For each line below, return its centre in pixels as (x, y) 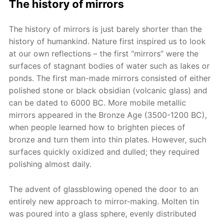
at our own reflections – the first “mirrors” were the (104, 54)
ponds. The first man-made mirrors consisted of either (110, 78)
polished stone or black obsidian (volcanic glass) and (108, 90)
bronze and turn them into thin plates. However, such (108, 139)
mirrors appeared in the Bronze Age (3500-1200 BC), (108, 115)
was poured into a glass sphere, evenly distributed (103, 213)
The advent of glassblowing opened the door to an (104, 189)
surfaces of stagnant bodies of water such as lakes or (110, 66)
